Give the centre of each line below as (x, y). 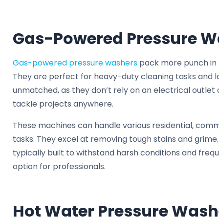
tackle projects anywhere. (63, 104)
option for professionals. (59, 166)
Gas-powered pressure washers (75, 63)
